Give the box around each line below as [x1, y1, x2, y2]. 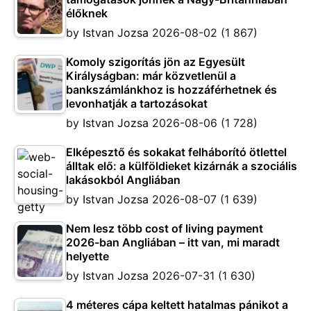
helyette [66, 249, 109, 264]
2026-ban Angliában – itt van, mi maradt [66, 235, 280, 250]
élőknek [66, 6, 108, 21]
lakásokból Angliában [66, 173, 180, 187]
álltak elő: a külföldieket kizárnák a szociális [66, 159, 297, 174]
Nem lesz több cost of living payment [66, 221, 263, 236]
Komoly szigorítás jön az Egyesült [66, 55, 245, 69]
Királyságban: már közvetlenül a [66, 69, 236, 83]
